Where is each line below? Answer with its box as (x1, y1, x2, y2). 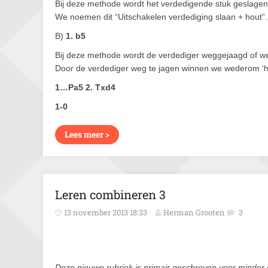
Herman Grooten (163, 207, 225, 218)
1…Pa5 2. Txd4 (55, 83, 115, 92)
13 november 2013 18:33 (64, 207, 147, 218)
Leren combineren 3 (55, 187, 166, 202)
